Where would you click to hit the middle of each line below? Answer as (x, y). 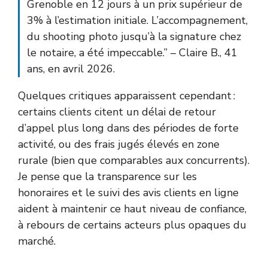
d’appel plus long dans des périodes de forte (128, 128)
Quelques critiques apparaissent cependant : (127, 96)
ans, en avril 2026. (71, 69)
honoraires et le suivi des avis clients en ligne (128, 193)
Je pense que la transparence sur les (107, 177)
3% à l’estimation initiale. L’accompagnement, (137, 21)
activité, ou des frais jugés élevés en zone (119, 144)
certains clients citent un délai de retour (117, 112)
